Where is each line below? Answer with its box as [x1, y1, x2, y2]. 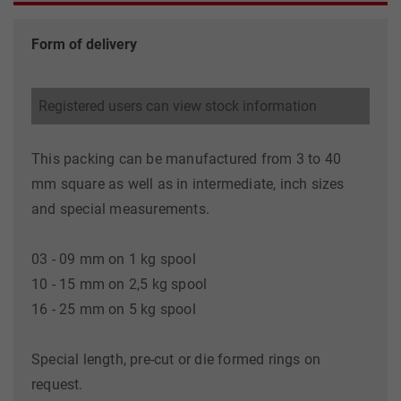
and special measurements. [31, 200, 209, 218]
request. [31, 376, 83, 394]
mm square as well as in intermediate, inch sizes [31, 175, 345, 193]
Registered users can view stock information [38, 98, 317, 115]
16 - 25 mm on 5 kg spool [31, 301, 196, 319]
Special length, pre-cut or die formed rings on [31, 351, 321, 369]
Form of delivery [31, 36, 137, 54]
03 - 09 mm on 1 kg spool [31, 251, 196, 269]
